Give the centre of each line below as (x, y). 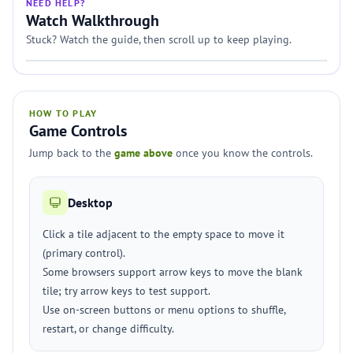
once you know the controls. (243, 153)
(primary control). (84, 253)
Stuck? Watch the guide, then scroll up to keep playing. (159, 39)
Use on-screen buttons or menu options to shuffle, (164, 310)
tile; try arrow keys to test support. (126, 291)
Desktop (90, 203)
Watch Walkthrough (93, 20)
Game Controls (78, 131)
